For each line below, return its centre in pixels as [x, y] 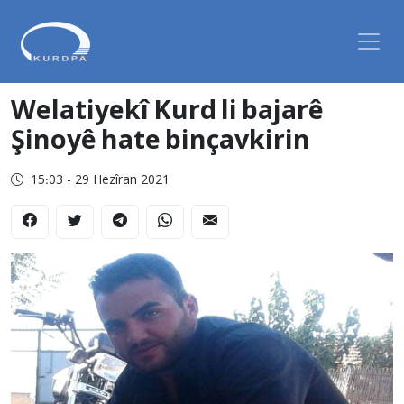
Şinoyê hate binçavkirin [161, 142]
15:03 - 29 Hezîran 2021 [100, 181]
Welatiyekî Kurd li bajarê [167, 112]
